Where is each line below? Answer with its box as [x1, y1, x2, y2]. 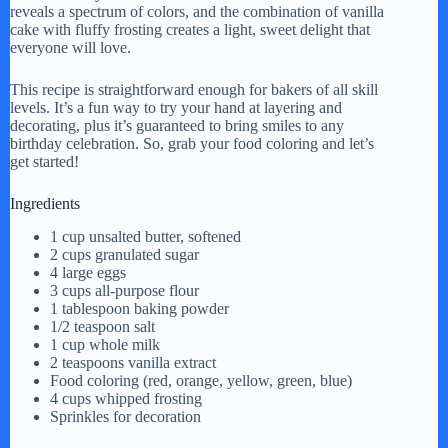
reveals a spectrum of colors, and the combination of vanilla [10, 2, 384, 20]
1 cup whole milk [50, 335, 160, 353]
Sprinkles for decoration [50, 407, 201, 425]
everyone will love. [10, 38, 131, 56]
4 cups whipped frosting [50, 389, 202, 407]
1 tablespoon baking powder [50, 299, 229, 317]
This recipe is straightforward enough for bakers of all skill [10, 80, 378, 98]
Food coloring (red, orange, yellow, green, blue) [50, 371, 352, 389]
